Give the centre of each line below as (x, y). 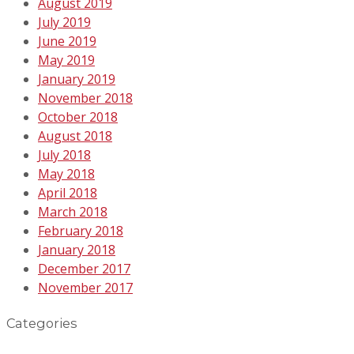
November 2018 (85, 98)
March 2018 (73, 211)
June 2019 (67, 41)
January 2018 (77, 249)
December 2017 (84, 268)
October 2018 (78, 117)
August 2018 (75, 136)
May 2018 (66, 173)
